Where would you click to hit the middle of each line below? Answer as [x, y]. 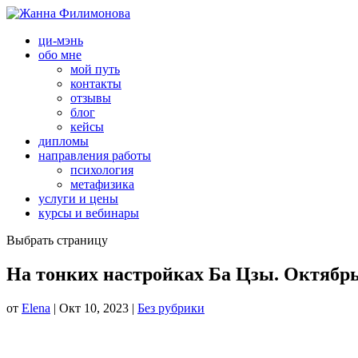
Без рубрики [171, 308]
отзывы [91, 98]
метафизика [102, 184]
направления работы [95, 155]
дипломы [64, 141]
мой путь [95, 69]
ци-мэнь [61, 40]
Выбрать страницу [57, 240]
